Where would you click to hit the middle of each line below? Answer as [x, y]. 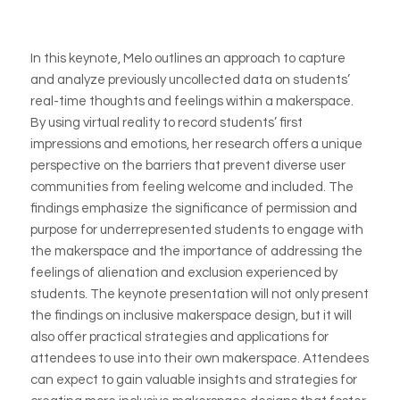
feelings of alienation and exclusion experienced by [183, 273]
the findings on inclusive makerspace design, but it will [191, 316]
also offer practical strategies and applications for [179, 337]
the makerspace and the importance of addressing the [196, 251]
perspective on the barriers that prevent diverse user [187, 166]
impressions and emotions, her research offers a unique [196, 144]
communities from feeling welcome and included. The [192, 187]
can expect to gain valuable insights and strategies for [193, 380]
